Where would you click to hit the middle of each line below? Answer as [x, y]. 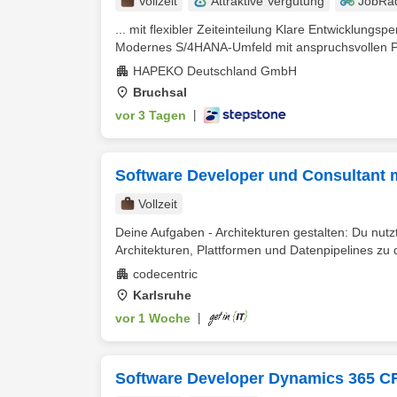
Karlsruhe [162, 295]
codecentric [165, 274]
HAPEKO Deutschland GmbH [215, 71]
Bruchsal [160, 92]
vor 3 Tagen [151, 115]
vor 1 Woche [153, 318]
